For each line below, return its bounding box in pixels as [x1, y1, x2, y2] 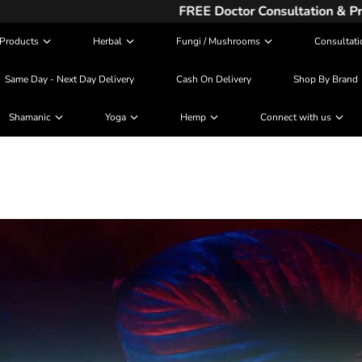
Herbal [93, 35, 122, 48]
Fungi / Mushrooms [176, 35, 260, 48]
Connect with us [260, 111, 331, 124]
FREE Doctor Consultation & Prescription [59, 2, 302, 20]
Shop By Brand [293, 73, 358, 86]
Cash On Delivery [175, 73, 251, 86]
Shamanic [9, 111, 51, 124]
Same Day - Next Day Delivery [4, 73, 134, 86]
